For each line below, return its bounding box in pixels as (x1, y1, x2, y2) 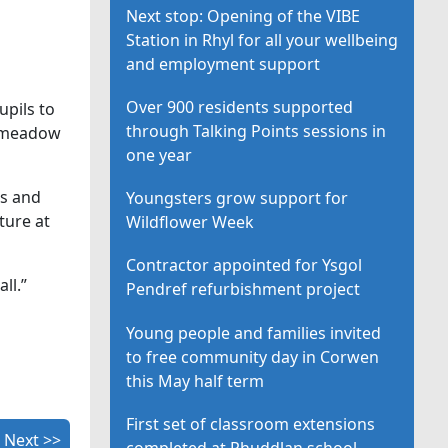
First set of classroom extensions (126, 412, 376, 435)
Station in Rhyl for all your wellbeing (126, 28, 399, 51)
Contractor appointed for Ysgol (126, 254, 363, 277)
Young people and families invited (126, 321, 382, 344)
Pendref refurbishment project (126, 278, 361, 301)
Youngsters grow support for (126, 187, 349, 210)
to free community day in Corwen (126, 345, 380, 368)
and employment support (126, 52, 321, 75)
